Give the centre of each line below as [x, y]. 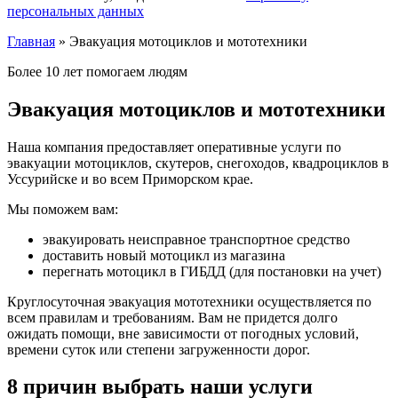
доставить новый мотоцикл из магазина [164, 255]
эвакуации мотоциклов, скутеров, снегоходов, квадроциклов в [198, 163]
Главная [31, 41]
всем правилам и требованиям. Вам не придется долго [172, 317]
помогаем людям [137, 71]
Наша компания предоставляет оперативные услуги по [174, 147]
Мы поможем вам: [63, 209]
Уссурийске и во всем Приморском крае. [130, 179]
